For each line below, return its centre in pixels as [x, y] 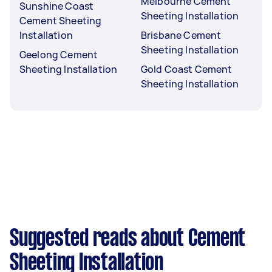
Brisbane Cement [181, 35]
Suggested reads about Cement [127, 239]
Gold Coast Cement [187, 69]
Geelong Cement [59, 54]
